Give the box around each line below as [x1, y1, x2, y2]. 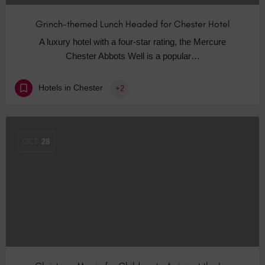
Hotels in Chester [38, 83, 103, 93]
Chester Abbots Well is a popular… [65, 51, 200, 62]
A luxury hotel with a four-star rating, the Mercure [39, 37, 226, 47]
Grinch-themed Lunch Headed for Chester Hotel [35, 18, 230, 30]
